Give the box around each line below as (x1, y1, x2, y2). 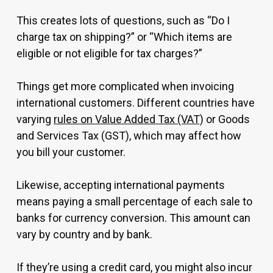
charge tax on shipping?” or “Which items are (16, 30, 233, 43)
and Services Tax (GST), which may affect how (16, 129, 242, 142)
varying (16, 113, 54, 126)
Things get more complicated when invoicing (16, 80, 235, 93)
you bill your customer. (16, 146, 126, 158)
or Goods (204, 113, 250, 126)
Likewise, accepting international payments (16, 179, 225, 191)
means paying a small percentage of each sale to (16, 195, 253, 208)
